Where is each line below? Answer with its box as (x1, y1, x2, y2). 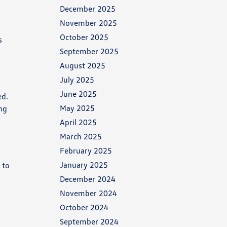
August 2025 (60, 60, 106, 70)
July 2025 (60, 74, 95, 85)
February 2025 (60, 145, 112, 156)
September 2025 (60, 46, 119, 56)
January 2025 (60, 160, 108, 170)
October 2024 (60, 202, 109, 212)
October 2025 (60, 32, 109, 42)
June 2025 (60, 89, 97, 99)
